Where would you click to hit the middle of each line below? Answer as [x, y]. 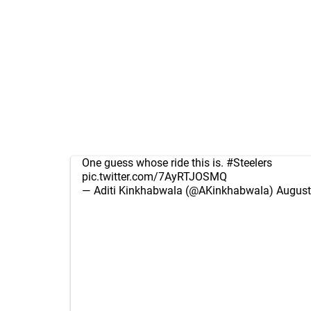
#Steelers [249, 163]
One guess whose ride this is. [154, 163]
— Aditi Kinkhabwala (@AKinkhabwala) [179, 191]
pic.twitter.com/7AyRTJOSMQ [154, 177]
